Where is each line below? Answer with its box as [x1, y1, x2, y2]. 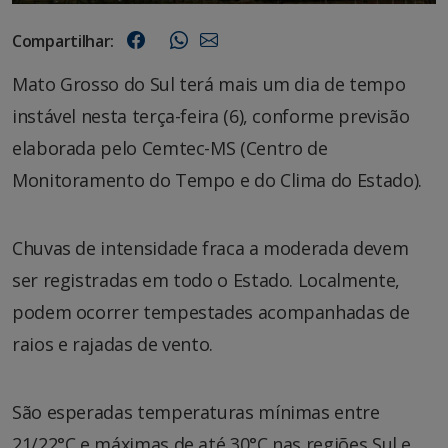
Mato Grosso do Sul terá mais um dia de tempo [12, 71, 406, 96]
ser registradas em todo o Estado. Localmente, [12, 267, 400, 292]
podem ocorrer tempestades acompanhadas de [12, 299, 410, 324]
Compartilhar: [12, 29, 115, 52]
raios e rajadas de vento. [12, 331, 213, 356]
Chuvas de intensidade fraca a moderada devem [12, 235, 409, 260]
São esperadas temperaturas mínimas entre [12, 399, 380, 424]
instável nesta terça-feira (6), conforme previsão [12, 103, 410, 128]
